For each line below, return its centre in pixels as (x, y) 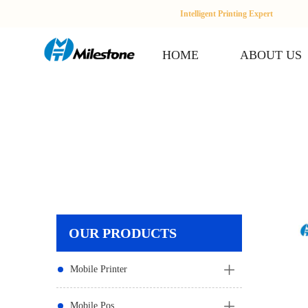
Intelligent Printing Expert (227, 13)
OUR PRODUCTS (123, 233)
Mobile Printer (99, 269)
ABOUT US (271, 55)
